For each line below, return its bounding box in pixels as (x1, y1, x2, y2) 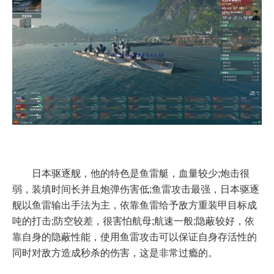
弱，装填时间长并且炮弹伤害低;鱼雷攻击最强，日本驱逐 (12, 183, 259, 194)
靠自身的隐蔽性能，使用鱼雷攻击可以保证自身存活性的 (12, 231, 257, 242)
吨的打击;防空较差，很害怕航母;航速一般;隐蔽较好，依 (12, 215, 254, 226)
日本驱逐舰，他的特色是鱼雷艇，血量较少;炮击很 (32, 168, 250, 179)
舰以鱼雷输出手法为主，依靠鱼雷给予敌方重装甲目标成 (12, 199, 257, 210)
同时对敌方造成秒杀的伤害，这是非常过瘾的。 (12, 247, 218, 258)
